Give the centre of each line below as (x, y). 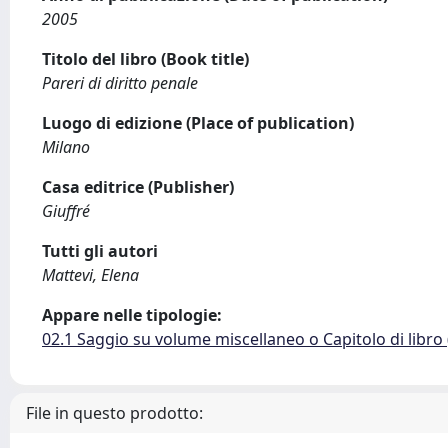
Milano (66, 147)
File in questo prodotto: (114, 413)
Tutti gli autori (100, 251)
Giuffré (66, 211)
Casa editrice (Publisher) (138, 187)
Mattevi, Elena (90, 275)
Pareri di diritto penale (120, 83)
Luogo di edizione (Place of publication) (198, 123)
